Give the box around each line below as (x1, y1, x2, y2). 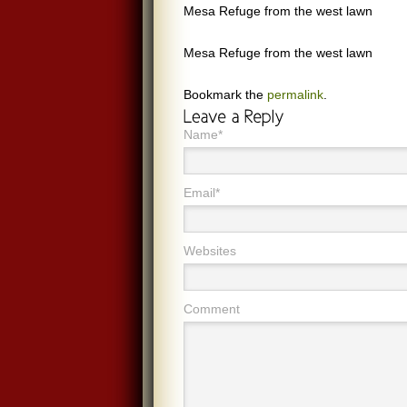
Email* (184, 185, 220, 200)
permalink (267, 87, 323, 102)
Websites (184, 243, 236, 258)
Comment (184, 302, 240, 316)
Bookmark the (184, 87, 267, 102)
